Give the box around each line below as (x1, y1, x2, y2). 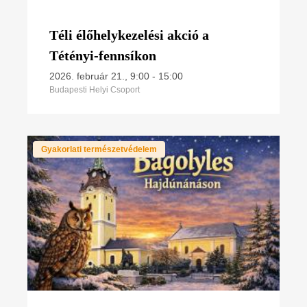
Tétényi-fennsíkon (49, 47, 156, 63)
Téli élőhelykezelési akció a (49, 27, 209, 42)
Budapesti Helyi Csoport (49, 84, 140, 95)
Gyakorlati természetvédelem (41, 144, 157, 154)
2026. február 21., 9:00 (49, 70, 149, 82)
